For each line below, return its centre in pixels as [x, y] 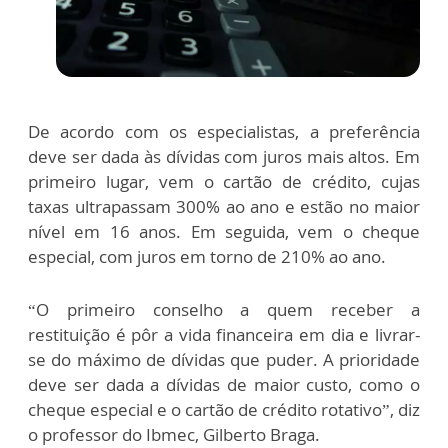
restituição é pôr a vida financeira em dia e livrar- [224, 334]
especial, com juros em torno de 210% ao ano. [207, 256]
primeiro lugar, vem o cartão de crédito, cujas [224, 181]
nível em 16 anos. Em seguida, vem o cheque [224, 231]
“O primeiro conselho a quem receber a [224, 309]
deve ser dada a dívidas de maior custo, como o [224, 384]
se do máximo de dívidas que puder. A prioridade [224, 359]
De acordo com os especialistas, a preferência [224, 131]
